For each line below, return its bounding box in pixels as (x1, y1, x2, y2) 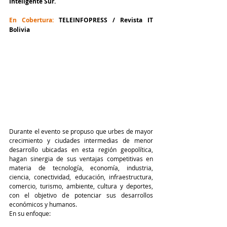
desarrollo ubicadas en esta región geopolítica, (9, 145, 153, 154)
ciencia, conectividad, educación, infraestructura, (9, 172, 153, 181)
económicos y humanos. (9, 200, 77, 208)
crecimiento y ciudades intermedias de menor (9, 136, 153, 144)
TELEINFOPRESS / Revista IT (59, 16, 153, 24)
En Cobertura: (9, 16, 59, 24)
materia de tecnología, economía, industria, (9, 163, 153, 172)
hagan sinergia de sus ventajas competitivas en (9, 154, 153, 163)
